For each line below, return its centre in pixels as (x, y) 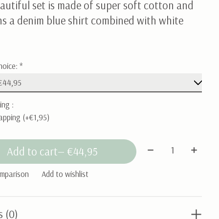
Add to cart (32, 152)
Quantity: (164, 146)
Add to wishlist (65, 174)
